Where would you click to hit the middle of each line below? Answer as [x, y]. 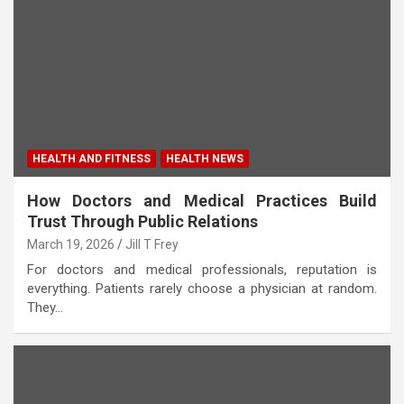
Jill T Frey [152, 245]
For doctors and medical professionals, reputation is [202, 270]
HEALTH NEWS [205, 159]
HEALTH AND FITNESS [92, 159]
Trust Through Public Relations [142, 222]
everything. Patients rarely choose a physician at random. [202, 289]
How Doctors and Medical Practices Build [202, 201]
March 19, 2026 [71, 245]
